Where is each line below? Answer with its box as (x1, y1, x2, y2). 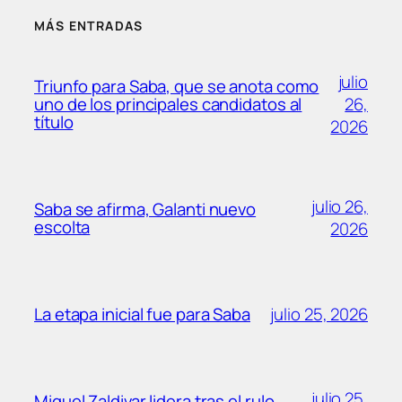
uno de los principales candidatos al (34, 92, 302, 117)
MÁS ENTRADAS (34, 17, 144, 35)
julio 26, (310, 195, 368, 219)
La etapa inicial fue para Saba (34, 302, 250, 327)
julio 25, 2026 (270, 301, 368, 326)
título (34, 110, 74, 135)
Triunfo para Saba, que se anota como (34, 74, 319, 99)
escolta (34, 215, 91, 240)
